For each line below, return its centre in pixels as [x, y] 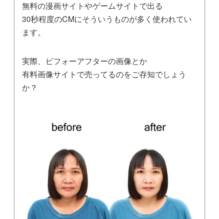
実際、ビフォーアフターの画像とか [85, 61]
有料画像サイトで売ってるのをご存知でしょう [104, 74]
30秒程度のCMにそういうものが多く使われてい [107, 19]
